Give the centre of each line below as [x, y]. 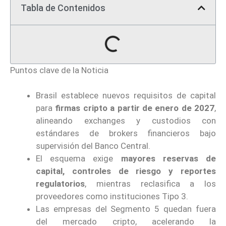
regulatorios [60, 184]
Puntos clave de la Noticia [59, 70]
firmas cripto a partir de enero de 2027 [135, 108]
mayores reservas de [168, 159]
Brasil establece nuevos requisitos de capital [126, 96]
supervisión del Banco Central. [93, 146]
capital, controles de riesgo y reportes [126, 171]
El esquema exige [78, 159]
